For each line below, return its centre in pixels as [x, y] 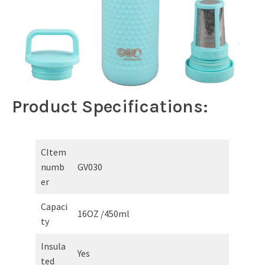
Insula [53, 246]
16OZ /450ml [104, 213]
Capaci [54, 206]
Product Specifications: [110, 106]
